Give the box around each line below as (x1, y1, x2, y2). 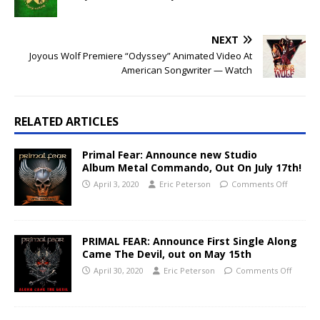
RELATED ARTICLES (14, 114, 119, 129)
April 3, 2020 (94, 179, 139, 189)
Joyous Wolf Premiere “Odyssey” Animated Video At (29, 49, 252, 62)
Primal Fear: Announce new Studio (82, 148, 257, 161)
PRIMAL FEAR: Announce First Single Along (82, 234, 297, 248)
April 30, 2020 (94, 265, 144, 276)
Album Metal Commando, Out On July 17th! (82, 161, 301, 174)
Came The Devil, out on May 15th (82, 247, 251, 261)
